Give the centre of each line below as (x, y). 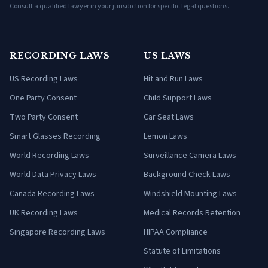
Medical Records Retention (192, 213)
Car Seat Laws (169, 117)
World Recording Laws (49, 155)
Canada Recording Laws (52, 194)
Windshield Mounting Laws (190, 194)
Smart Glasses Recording (55, 136)
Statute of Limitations (182, 251)
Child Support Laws (178, 98)
